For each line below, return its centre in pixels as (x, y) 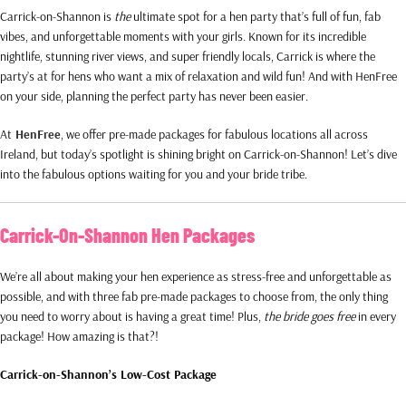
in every (376, 316)
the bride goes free (309, 316)
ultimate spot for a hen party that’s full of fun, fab (256, 16)
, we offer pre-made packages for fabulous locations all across (214, 134)
